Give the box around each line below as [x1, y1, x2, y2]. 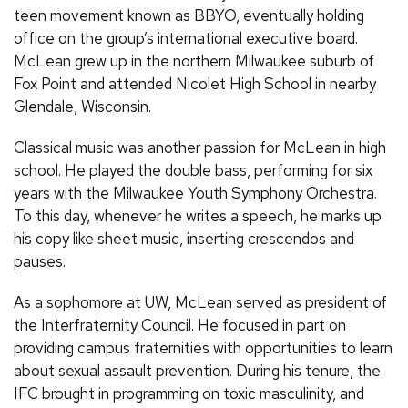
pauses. [14, 250, 66, 271]
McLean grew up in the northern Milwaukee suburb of [14, 50, 374, 71]
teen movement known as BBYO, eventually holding [14, 5, 364, 25]
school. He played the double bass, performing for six [14, 159, 372, 180]
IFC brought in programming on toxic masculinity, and [14, 382, 364, 403]
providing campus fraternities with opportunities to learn [14, 337, 393, 358]
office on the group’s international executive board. [14, 27, 358, 48]
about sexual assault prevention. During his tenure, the [14, 360, 381, 381]
